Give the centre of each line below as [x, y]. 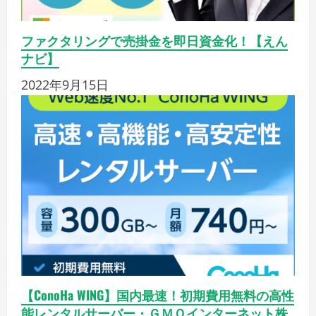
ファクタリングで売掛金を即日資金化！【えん [154, 41]
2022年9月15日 [65, 85]
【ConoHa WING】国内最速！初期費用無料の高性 [158, 295]
